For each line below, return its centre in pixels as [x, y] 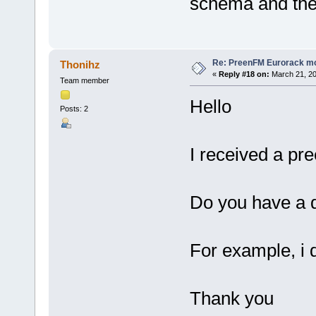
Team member [84, 81]
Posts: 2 [74, 109]
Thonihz [80, 65]
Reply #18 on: [244, 74]
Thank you [231, 299]
